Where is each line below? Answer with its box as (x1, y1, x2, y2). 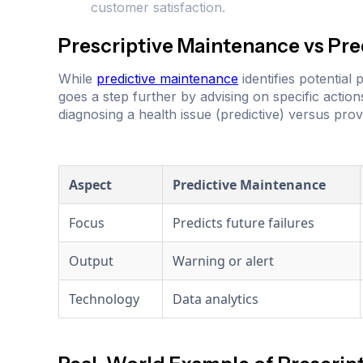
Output (69, 252, 113, 271)
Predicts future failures (173, 214, 314, 233)
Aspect (69, 176, 112, 194)
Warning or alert (173, 252, 274, 271)
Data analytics (173, 290, 258, 309)
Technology (69, 290, 139, 309)
